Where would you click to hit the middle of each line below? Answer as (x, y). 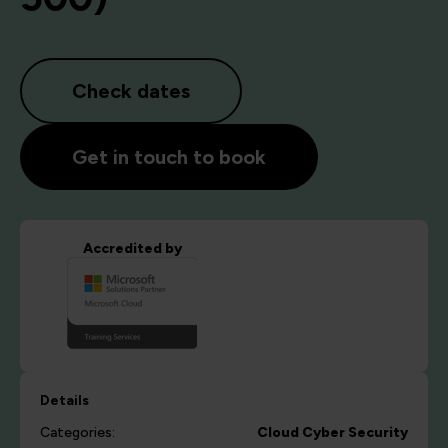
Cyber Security (355, 433)
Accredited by (132, 249)
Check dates (131, 91)
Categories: (77, 433)
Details (64, 401)
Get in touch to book (169, 157)
